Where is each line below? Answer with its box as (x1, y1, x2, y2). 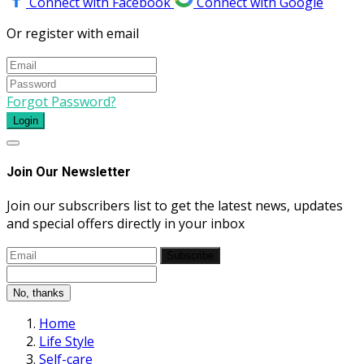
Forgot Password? (6, 92, 116, 110)
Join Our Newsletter (6, 163, 131, 180)
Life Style (39, 332, 94, 351)
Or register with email (6, 24, 139, 42)
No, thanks (13, 287, 64, 300)
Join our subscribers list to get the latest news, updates (6, 197, 343, 215)
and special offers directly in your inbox (6, 214, 245, 233)
